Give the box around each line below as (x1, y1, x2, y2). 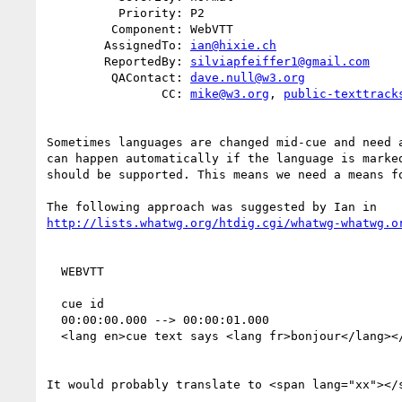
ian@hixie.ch (190, 38, 276, 52)
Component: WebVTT (47, 22, 111, 36)
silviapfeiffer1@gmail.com (190, 54, 370, 68)
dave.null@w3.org (190, 70, 305, 84)
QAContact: (111, 70, 190, 84)
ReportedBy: (104, 54, 190, 68)
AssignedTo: (104, 38, 190, 52)
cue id (47, 296, 61, 310)
